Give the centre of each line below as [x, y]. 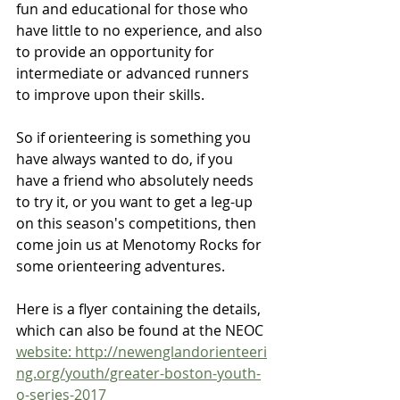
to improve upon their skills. [110, 95]
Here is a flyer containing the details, [140, 309]
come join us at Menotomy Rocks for [141, 245]
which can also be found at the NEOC [142, 331]
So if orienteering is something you [135, 138]
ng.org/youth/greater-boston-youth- [138, 374]
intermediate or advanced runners [134, 74]
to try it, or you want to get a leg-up [136, 202]
